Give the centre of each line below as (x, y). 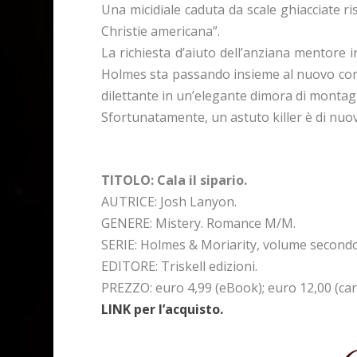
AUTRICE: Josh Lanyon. (169, 202)
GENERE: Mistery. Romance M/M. (199, 224)
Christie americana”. (161, 31)
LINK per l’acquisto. (163, 310)
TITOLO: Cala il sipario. (175, 180)
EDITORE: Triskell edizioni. (180, 267)
